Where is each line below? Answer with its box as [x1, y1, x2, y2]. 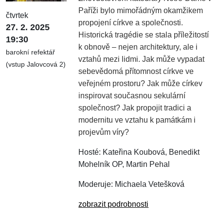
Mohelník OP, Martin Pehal [78, 160, 170, 168]
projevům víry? [78, 127, 129, 136]
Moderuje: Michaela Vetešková [78, 180, 185, 188]
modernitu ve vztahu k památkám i [78, 115, 196, 124]
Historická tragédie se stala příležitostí [78, 30, 209, 39]
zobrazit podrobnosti [78, 200, 149, 208]
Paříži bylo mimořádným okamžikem [78, 6, 203, 15]
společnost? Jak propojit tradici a [78, 103, 192, 112]
